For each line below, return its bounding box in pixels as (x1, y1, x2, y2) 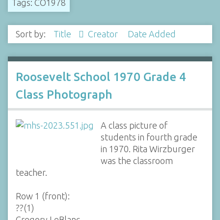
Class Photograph (16, 87, 112, 101)
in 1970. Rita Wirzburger (100, 143, 195, 154)
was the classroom (100, 155, 173, 165)
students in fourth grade (100, 132, 197, 142)
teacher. (16, 167, 47, 177)
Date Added (128, 29, 176, 39)
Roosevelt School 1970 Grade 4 (16, 70, 186, 83)
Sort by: (16, 29, 48, 39)
